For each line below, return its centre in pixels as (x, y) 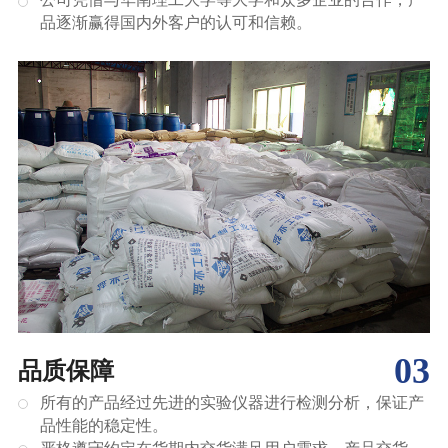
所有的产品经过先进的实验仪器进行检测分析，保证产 (232, 402)
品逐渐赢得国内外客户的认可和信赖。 (176, 22)
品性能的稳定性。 (104, 425)
